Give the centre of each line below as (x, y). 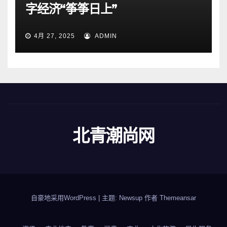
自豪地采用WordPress (65, 198)
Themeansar (178, 198)
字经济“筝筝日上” (71, 9)
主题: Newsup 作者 (131, 198)
